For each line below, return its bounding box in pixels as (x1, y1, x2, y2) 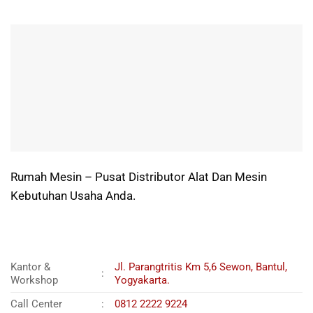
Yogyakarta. (115, 274, 170, 287)
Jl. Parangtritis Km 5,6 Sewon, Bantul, (115, 261, 288, 274)
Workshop (10, 274, 58, 287)
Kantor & (10, 261, 50, 274)
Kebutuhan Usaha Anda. (10, 189, 136, 203)
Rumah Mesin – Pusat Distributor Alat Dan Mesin (10, 170, 267, 184)
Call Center (10, 298, 62, 311)
